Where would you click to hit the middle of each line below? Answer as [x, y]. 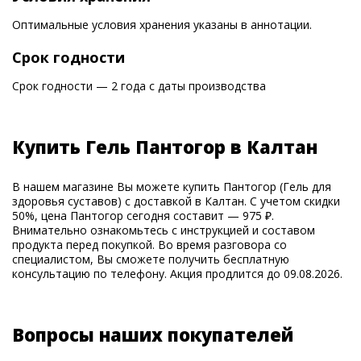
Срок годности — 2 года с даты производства [139, 86]
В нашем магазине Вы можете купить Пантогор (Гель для [172, 187]
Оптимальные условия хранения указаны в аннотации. [162, 25]
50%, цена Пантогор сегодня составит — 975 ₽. [143, 216]
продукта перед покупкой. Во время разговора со [149, 245]
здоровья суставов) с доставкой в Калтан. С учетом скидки [176, 201]
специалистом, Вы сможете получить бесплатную [151, 259]
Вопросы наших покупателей [153, 334]
